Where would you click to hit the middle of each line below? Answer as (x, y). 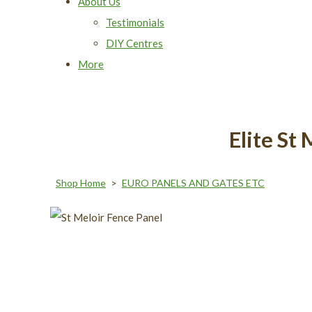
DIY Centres (134, 43)
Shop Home (81, 182)
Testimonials (135, 22)
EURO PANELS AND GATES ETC (193, 182)
